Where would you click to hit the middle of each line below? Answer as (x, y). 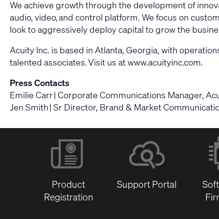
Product (68, 184)
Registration (68, 197)
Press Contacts (40, 82)
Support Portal (147, 184)
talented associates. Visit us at (69, 62)
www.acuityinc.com (164, 62)
